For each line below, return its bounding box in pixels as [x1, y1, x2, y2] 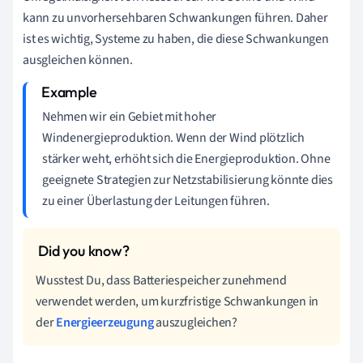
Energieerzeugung [56, 314, 154, 332]
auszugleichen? [153, 314, 237, 332]
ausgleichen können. [23, 51, 133, 70]
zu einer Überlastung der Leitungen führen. [42, 192, 270, 211]
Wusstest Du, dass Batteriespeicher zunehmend [36, 271, 287, 290]
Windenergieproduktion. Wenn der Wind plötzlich [42, 129, 305, 147]
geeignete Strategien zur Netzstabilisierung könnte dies [42, 171, 333, 190]
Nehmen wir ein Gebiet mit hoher [42, 108, 217, 126]
